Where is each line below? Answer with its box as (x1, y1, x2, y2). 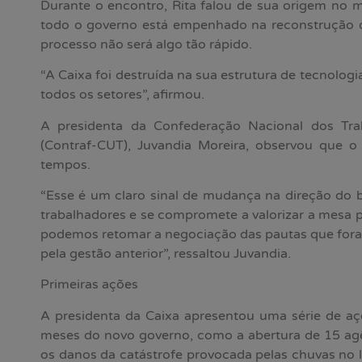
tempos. (40, 156, 90, 173)
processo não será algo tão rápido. (40, 36, 252, 53)
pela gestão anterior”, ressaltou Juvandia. (40, 246, 291, 263)
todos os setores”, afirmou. (40, 86, 204, 103)
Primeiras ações (40, 276, 138, 293)
